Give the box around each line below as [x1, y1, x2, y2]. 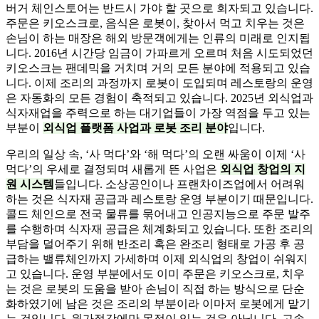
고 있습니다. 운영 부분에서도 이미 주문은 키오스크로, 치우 [6, 268, 305, 281]
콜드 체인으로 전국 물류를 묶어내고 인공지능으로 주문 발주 [6, 208, 310, 221]
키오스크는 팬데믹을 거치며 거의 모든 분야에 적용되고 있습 [6, 62, 310, 75]
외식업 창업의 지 [220, 163, 305, 176]
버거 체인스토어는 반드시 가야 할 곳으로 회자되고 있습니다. [6, 2, 313, 15]
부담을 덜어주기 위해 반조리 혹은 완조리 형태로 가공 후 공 [6, 238, 305, 251]
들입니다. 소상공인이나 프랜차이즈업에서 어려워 [54, 178, 305, 191]
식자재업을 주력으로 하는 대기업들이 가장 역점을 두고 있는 [6, 107, 310, 120]
